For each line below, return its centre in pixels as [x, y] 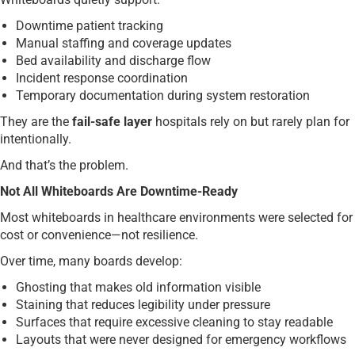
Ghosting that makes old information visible [138, 287]
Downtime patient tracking [90, 25]
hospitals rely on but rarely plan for [251, 121]
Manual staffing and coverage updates [124, 43]
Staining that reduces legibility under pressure [143, 304]
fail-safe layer [112, 121]
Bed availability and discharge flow [113, 60]
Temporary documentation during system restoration [163, 95]
